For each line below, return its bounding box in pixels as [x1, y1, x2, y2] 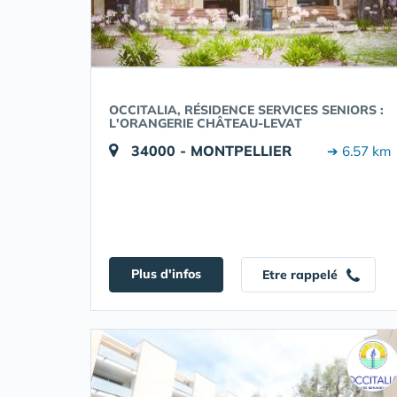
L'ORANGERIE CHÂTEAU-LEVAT [109, 115, 302, 131]
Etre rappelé [262, 267, 341, 283]
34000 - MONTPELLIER [131, 142, 292, 160]
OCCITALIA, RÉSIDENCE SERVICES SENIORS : [109, 102, 384, 118]
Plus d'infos [131, 266, 201, 282]
